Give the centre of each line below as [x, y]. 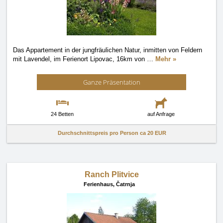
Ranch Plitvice [111, 174]
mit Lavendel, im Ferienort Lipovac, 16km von [80, 59]
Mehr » [166, 59]
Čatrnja [125, 184]
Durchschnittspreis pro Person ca [103, 133]
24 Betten [62, 114]
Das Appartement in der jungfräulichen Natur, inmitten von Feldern [108, 50]
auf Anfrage [161, 114]
